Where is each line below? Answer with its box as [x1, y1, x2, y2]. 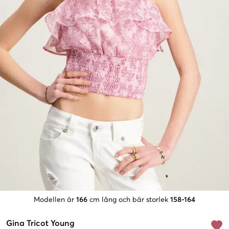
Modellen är [34, 196, 74, 204]
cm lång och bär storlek [89, 196, 168, 204]
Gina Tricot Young [6, 219, 75, 228]
